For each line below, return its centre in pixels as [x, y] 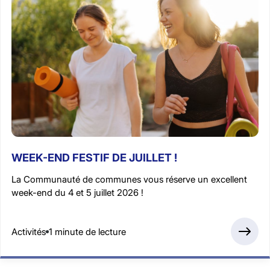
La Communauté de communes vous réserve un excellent [129, 180]
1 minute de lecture [87, 231]
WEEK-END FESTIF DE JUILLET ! [94, 158]
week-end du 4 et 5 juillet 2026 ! [77, 193]
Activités [29, 231]
